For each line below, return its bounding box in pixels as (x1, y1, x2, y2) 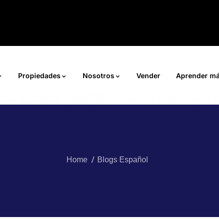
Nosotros (82, 71, 114, 80)
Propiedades (18, 71, 61, 80)
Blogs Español (97, 155, 148, 164)
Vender (136, 71, 160, 80)
